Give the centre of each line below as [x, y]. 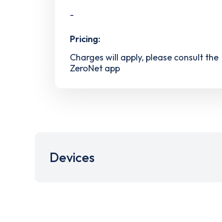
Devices [72, 158]
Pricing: [85, 39]
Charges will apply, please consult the [144, 57]
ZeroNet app [95, 68]
